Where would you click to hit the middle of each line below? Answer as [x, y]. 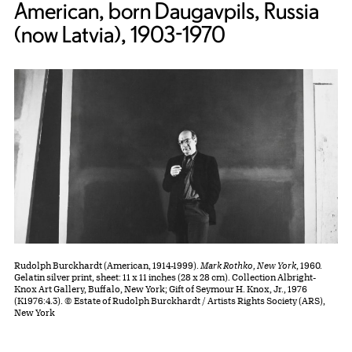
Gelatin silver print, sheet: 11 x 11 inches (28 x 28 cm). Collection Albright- [165, 277]
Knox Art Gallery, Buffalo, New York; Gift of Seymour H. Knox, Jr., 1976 [161, 289]
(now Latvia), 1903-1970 [120, 34]
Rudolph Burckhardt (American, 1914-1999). [107, 266]
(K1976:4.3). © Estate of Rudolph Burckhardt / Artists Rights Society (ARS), [170, 301]
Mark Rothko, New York [248, 266]
